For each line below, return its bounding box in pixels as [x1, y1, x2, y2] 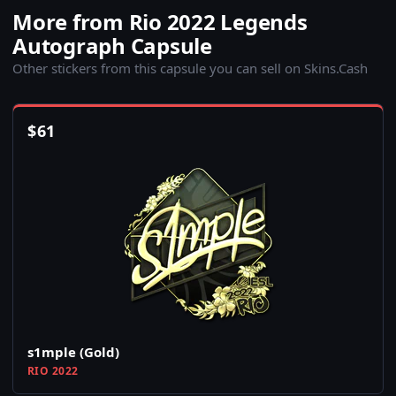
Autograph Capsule [12, 31, 212, 61]
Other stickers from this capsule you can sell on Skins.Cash [12, 59, 368, 78]
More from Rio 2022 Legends [12, 7, 308, 37]
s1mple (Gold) [27, 343, 119, 362]
